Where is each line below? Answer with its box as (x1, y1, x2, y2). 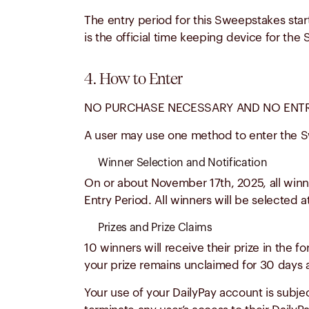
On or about (84, 177, 151, 189)
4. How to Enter (84, 70, 183, 88)
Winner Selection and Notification (98, 157, 268, 168)
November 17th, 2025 (150, 177, 263, 189)
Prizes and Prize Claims (98, 222, 212, 233)
